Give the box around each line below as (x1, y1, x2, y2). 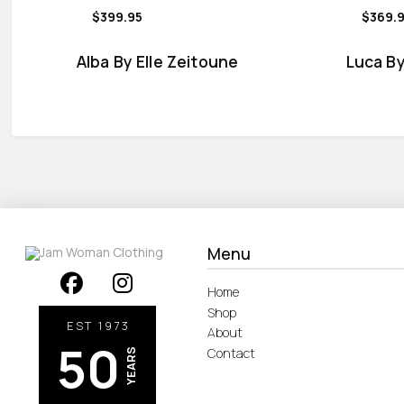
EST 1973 (67, 317, 131, 334)
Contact (207, 344, 255, 363)
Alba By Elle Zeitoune (76, 50, 239, 72)
